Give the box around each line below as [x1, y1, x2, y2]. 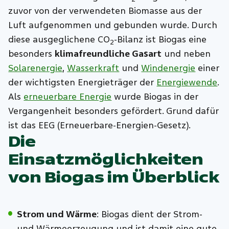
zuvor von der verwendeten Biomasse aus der [8, 5, 202, 16]
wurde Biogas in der [111, 91, 199, 102]
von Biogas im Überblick [8, 168, 220, 186]
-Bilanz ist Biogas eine [114, 34, 207, 45]
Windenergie [141, 62, 196, 74]
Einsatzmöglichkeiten [8, 150, 204, 168]
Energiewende [156, 77, 218, 88]
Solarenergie [8, 62, 63, 74]
